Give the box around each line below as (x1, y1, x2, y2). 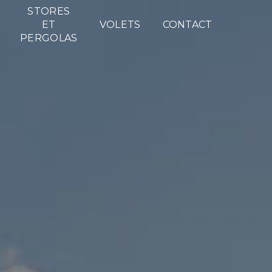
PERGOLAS (20, 32, 78, 44)
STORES (27, 5, 70, 17)
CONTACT (162, 19, 212, 30)
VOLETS (99, 19, 141, 30)
